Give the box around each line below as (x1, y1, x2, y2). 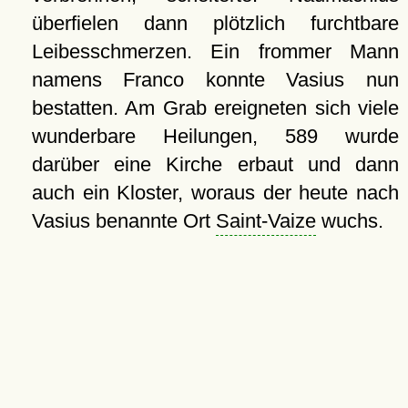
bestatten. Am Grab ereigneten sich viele (31, 97, 399, 119)
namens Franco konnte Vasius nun (31, 68, 399, 91)
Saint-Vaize (215, 209, 316, 232)
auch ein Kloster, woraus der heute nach (31, 181, 399, 204)
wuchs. (315, 209, 383, 232)
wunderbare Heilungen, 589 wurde (31, 125, 399, 148)
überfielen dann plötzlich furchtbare (31, 12, 399, 35)
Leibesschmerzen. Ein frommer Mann (31, 40, 399, 63)
